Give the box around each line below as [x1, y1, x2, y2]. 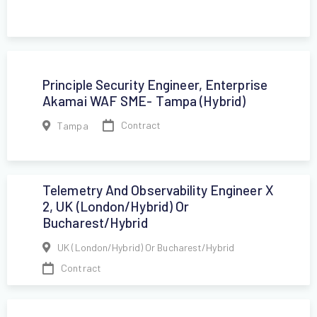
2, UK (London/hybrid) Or [42, 198, 190, 214]
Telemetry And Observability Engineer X [42, 182, 274, 198]
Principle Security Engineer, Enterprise [42, 76, 267, 93]
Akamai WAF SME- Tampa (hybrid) [42, 92, 246, 109]
